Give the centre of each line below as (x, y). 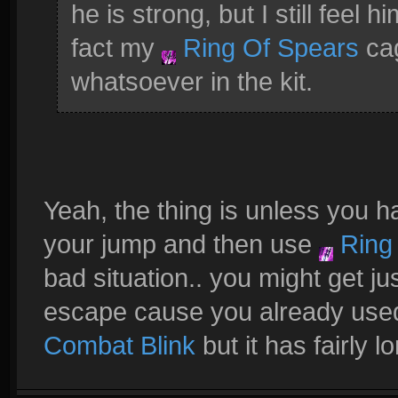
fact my (116, 48)
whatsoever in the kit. (192, 81)
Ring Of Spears (267, 48)
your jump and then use (181, 244)
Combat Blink (119, 345)
